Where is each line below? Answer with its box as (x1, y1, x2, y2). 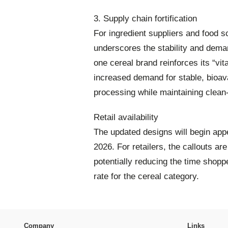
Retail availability (94, 112, 158, 123)
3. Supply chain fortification (94, 13, 197, 23)
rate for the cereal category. (94, 172, 199, 182)
